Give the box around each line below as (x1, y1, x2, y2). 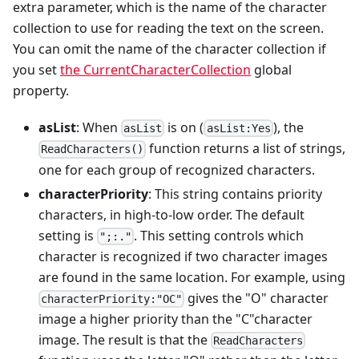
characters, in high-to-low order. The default (38, 205, 305, 224)
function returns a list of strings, (146, 139, 346, 158)
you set (13, 61, 60, 79)
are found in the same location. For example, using (38, 268, 345, 286)
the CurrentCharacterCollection (60, 61, 251, 79)
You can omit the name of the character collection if (13, 40, 326, 58)
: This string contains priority (148, 184, 322, 203)
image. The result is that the (38, 330, 211, 349)
